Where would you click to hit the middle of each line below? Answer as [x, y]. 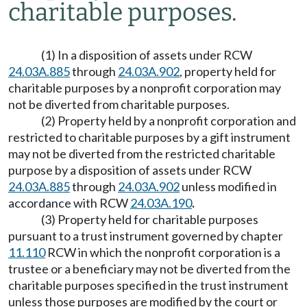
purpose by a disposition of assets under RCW [130, 170]
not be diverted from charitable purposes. [119, 104]
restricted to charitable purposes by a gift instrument [149, 137]
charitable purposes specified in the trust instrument [148, 285]
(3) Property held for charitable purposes [150, 219]
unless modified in [228, 186]
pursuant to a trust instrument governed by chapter [146, 236]
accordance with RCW [69, 203]
